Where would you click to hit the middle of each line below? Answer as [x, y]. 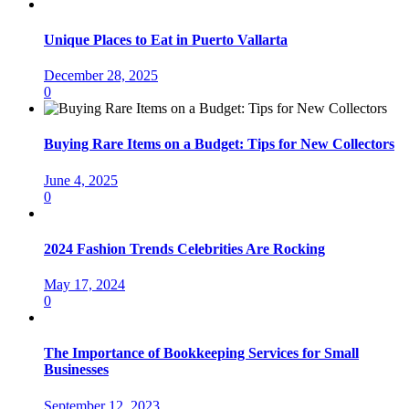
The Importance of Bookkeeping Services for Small [201, 353]
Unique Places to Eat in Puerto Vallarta [166, 39]
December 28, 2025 [101, 76]
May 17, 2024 [84, 285]
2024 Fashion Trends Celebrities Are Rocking [184, 248]
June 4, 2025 [81, 180]
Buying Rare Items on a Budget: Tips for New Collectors [219, 144]
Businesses [76, 370]
